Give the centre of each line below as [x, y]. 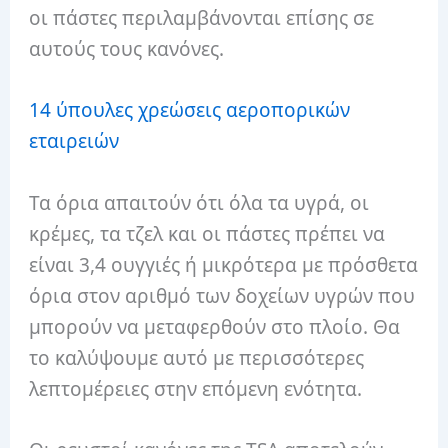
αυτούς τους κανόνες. [127, 48]
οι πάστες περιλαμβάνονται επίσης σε [202, 17]
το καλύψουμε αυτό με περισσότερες [197, 357]
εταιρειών [74, 141]
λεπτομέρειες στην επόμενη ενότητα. [196, 388]
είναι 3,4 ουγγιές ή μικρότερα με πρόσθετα [224, 264]
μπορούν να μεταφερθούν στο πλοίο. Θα [215, 326]
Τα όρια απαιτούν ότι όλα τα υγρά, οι [199, 202]
